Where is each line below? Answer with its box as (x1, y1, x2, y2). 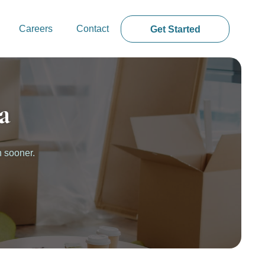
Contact (76, 24, 109, 34)
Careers (19, 24, 53, 34)
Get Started (150, 24, 201, 34)
